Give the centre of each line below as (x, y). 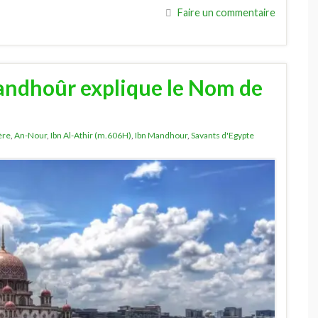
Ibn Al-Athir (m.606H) (91, 135)
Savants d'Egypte (223, 135)
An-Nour (31, 135)
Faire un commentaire (226, 12)
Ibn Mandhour (161, 135)
